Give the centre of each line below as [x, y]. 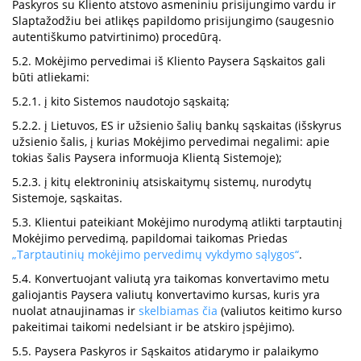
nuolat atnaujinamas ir [75, 311]
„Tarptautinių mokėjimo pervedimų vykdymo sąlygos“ [156, 254]
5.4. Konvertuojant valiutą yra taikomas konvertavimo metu [171, 278]
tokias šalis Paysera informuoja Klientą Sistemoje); [147, 158]
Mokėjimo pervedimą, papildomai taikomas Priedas [150, 238]
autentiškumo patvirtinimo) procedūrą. [117, 37]
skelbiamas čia [178, 311]
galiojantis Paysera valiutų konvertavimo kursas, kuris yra [166, 295]
